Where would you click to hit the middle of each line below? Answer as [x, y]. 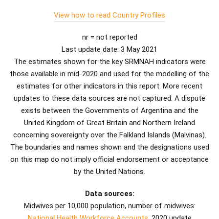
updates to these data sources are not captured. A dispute [109, 99]
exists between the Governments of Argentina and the [109, 111]
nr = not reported [109, 37]
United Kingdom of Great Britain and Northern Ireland [109, 123]
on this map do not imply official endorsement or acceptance [109, 160]
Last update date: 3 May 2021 [109, 50]
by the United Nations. [109, 172]
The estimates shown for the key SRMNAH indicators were [109, 62]
